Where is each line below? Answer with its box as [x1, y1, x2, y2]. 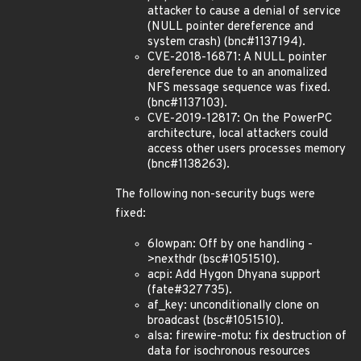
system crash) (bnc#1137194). [147, 35, 305, 50]
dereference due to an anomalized [147, 65, 327, 81]
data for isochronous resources [147, 344, 310, 359]
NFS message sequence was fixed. [147, 81, 330, 96]
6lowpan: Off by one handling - [147, 237, 313, 252]
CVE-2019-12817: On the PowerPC [147, 111, 332, 127]
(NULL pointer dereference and [147, 19, 313, 35]
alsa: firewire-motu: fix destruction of [147, 329, 346, 344]
